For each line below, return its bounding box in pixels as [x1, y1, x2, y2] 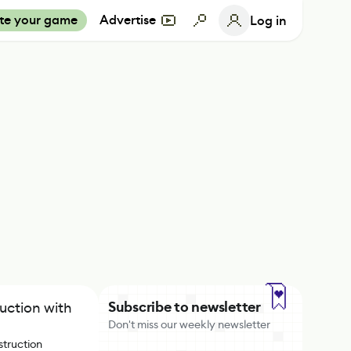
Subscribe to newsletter [108, 298, 261, 317]
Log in [250, 12, 287, 29]
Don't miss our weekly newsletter [108, 317, 270, 331]
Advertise [100, 12, 156, 28]
